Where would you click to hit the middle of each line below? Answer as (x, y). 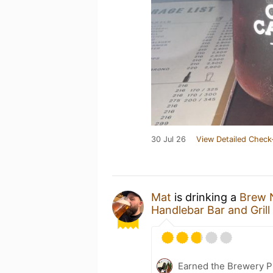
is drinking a (205, 197)
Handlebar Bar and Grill (211, 210)
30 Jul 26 (168, 139)
